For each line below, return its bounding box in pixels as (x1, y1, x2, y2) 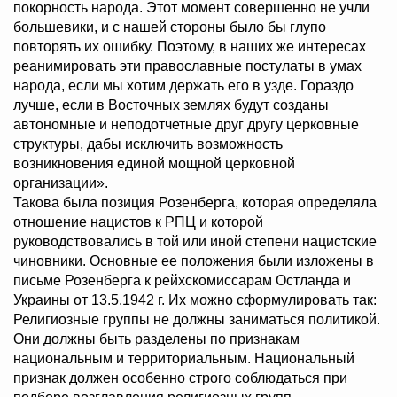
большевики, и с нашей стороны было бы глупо (13, 19, 326, 35)
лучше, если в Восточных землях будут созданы (13, 97, 329, 113)
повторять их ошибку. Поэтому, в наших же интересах (13, 39, 366, 55)
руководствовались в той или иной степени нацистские (13, 234, 377, 250)
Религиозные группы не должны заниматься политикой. (13, 312, 380, 328)
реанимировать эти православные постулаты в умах (13, 58, 362, 74)
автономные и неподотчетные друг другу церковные (13, 117, 359, 133)
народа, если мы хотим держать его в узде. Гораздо (13, 78, 354, 94)
